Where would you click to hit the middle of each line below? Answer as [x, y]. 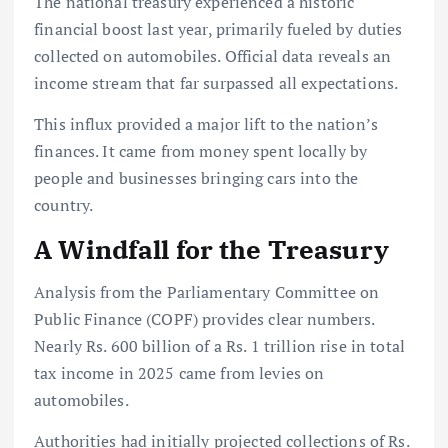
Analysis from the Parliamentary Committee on [207, 291]
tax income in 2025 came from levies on [179, 372]
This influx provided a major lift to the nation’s [206, 124]
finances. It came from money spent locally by [201, 151]
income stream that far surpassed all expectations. [216, 83]
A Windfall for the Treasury [211, 249]
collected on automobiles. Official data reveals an [213, 56]
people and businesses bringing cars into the [196, 178]
